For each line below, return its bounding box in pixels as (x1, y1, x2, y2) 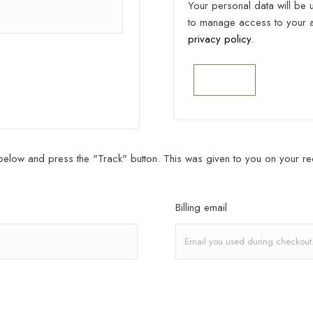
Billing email (175, 200, 228, 216)
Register (205, 73, 245, 87)
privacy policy (188, 31, 252, 48)
